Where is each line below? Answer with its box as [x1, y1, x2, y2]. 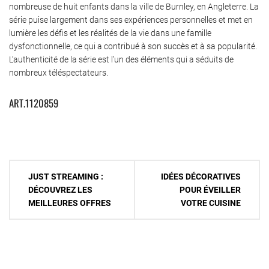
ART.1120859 [9, 95, 58, 110]
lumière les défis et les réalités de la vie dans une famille [9, 28, 211, 38]
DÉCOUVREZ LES [28, 185, 92, 195]
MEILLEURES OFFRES [28, 198, 111, 208]
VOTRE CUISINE [181, 198, 241, 208]
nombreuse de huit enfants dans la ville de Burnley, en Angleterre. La [9, 1, 259, 11]
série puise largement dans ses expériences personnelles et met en [9, 14, 253, 25]
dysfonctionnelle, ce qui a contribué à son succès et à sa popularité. [9, 41, 257, 51]
